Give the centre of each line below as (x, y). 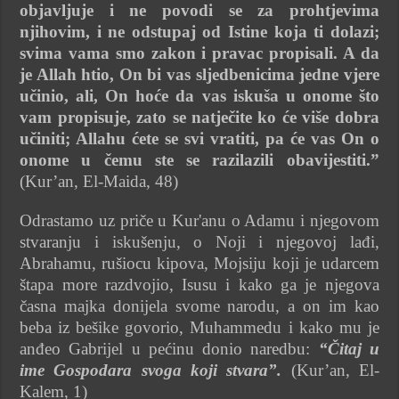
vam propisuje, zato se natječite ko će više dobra (199, 117)
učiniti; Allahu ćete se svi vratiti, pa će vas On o (199, 138)
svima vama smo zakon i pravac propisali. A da (199, 53)
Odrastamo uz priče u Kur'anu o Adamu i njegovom (199, 220)
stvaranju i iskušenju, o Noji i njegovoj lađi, (199, 241)
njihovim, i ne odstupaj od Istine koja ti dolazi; (199, 31)
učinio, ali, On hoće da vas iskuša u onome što (199, 95)
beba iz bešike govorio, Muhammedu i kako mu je (199, 327)
